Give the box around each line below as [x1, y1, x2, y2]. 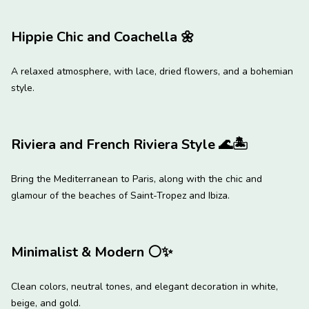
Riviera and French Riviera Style [11, 134, 219, 154]
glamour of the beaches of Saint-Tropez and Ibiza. [11, 188, 230, 202]
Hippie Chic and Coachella [11, 27, 181, 46]
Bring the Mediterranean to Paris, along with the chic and [11, 172, 262, 186]
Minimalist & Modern [11, 242, 148, 261]
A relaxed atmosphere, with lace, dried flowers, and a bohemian [11, 64, 293, 78]
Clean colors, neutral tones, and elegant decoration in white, [11, 279, 278, 293]
